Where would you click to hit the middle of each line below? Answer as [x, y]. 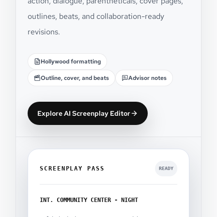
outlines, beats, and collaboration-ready [96, 16]
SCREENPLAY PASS [72, 168]
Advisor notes [147, 78]
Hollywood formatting [71, 61]
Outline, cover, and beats [75, 78]
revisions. [44, 31]
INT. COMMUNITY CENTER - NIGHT [89, 200]
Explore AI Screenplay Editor [84, 113]
